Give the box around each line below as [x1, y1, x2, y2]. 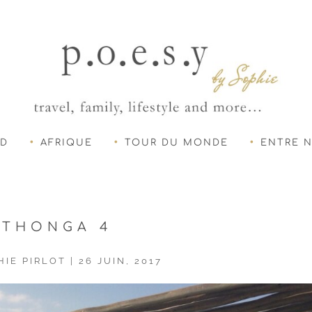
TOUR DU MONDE [125, 137, 228, 148]
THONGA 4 [1, 219, 113, 234]
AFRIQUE [40, 137, 93, 148]
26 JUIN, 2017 [78, 255, 162, 266]
